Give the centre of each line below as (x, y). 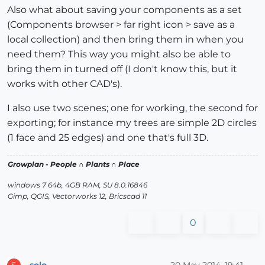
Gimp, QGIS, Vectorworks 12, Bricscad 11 (77, 196)
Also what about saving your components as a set (125, 10)
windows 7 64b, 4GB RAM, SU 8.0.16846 (77, 185)
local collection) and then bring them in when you (125, 40)
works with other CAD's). (64, 84)
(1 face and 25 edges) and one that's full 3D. (108, 138)
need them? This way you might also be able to (119, 54)
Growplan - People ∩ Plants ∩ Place (74, 164)
